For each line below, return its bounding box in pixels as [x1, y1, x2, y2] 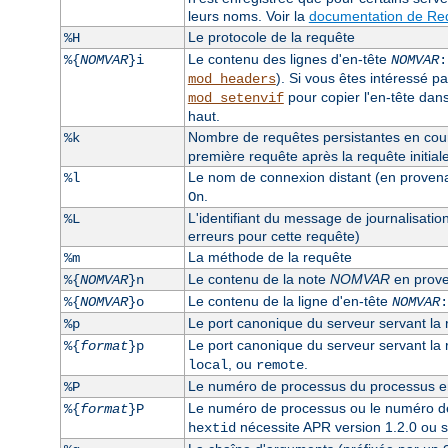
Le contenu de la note [187, 270, 330, 287]
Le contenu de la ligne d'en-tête [187, 292, 392, 309]
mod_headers [187, 70, 276, 87]
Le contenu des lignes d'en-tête [187, 50, 391, 67]
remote [255, 356, 304, 373]
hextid [187, 419, 236, 436]
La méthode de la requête [187, 248, 352, 265]
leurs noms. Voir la [187, 7, 309, 24]
